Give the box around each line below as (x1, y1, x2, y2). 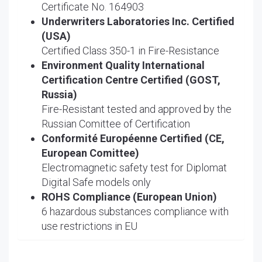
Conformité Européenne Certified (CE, (42, 132, 225, 144)
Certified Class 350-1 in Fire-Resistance (42, 44, 219, 57)
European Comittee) (42, 146, 139, 159)
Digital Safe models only (42, 175, 151, 188)
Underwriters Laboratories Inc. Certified (42, 15, 235, 27)
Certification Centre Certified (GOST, (42, 73, 220, 86)
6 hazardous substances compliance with (42, 205, 229, 218)
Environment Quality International (42, 58, 205, 71)
